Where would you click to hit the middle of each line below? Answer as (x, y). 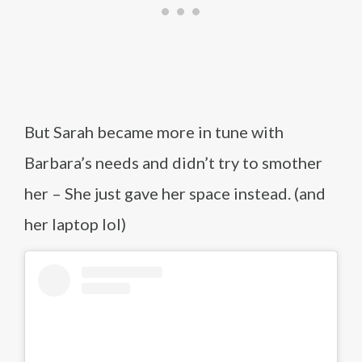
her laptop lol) (75, 224)
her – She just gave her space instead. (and (175, 193)
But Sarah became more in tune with (154, 132)
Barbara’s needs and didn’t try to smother (173, 162)
